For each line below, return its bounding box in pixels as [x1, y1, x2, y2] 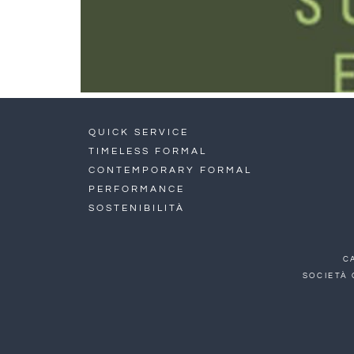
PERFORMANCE [88, 184, 185, 194]
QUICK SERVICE [88, 127, 189, 137]
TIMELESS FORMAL [88, 146, 207, 156]
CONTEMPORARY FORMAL [88, 165, 252, 175]
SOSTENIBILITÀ [88, 203, 185, 213]
